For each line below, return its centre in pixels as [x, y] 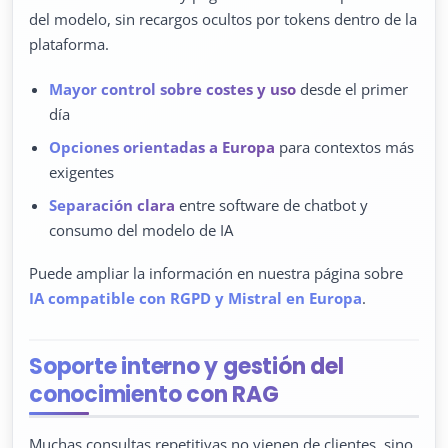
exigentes [81, 171]
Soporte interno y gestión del [186, 366]
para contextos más [344, 146]
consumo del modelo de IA [141, 229]
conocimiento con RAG [154, 394]
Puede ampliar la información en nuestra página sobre [216, 272]
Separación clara [112, 204]
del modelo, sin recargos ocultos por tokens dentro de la [223, 18]
